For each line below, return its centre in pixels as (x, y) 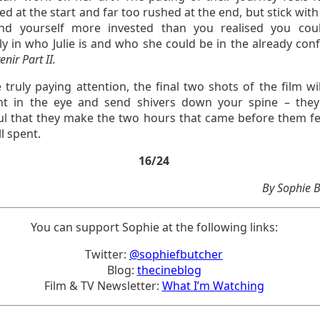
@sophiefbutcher (176, 254)
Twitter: (107, 254)
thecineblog (169, 270)
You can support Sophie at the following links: (154, 227)
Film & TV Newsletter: (103, 286)
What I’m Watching (213, 286)
